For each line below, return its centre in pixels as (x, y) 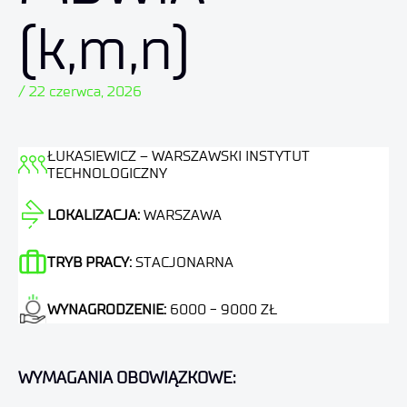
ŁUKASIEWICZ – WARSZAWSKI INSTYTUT (179, 156)
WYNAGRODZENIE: (109, 309)
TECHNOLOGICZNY (107, 173)
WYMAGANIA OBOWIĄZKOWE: (127, 378)
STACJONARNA (184, 262)
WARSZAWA (183, 214)
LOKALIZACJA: (95, 214)
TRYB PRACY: (91, 262)
